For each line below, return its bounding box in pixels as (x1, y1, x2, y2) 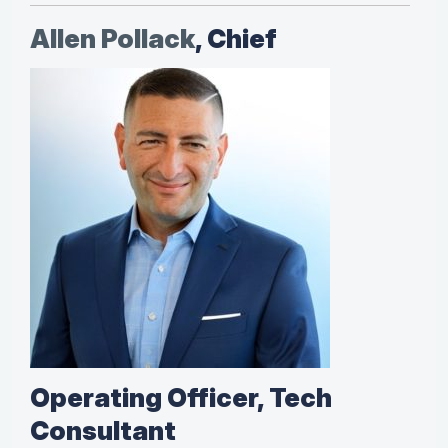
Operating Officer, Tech (30, 382, 332, 414)
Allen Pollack (30, 23, 195, 55)
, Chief (195, 23, 277, 55)
